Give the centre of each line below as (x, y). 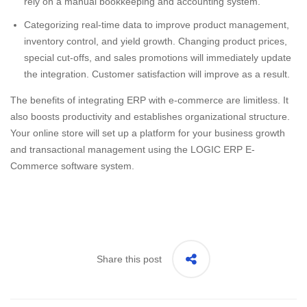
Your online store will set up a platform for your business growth (148, 133)
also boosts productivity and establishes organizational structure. (150, 117)
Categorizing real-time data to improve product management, (157, 25)
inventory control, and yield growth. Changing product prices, (156, 41)
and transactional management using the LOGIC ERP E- (133, 150)
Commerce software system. (72, 166)
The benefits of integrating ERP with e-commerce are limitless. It (149, 100)
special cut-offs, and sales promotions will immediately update (158, 58)
